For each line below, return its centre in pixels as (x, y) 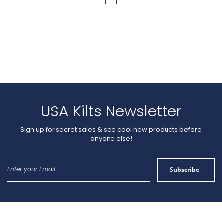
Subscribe (185, 169)
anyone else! (111, 138)
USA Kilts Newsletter (111, 111)
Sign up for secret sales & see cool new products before (111, 129)
